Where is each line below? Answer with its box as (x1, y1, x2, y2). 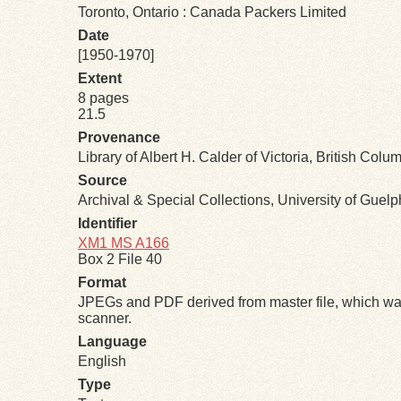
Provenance (78, 130, 160, 145)
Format (78, 275, 126, 290)
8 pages (78, 90, 129, 106)
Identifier (78, 216, 137, 231)
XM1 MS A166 (78, 235, 169, 251)
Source (78, 173, 127, 188)
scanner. (78, 311, 132, 326)
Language (78, 334, 147, 349)
